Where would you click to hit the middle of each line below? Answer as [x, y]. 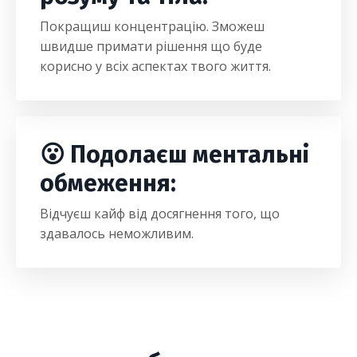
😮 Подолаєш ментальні [175, 155]
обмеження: [108, 183]
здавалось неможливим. [117, 233]
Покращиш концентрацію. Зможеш [152, 26]
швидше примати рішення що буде [151, 46]
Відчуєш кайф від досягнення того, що [160, 214]
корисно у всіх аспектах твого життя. [155, 66]
